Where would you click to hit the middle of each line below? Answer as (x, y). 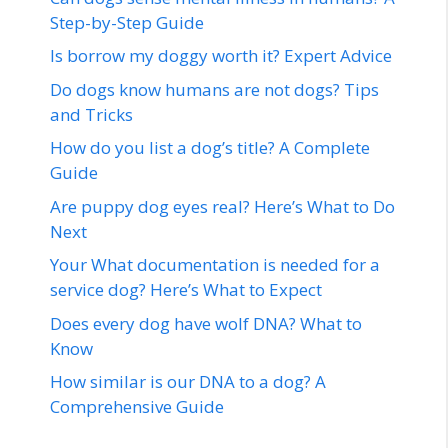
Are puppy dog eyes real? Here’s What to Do (222, 206)
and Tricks (91, 114)
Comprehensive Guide (137, 407)
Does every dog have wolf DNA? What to (206, 323)
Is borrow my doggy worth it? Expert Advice (221, 56)
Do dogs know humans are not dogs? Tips (214, 89)
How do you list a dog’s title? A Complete (210, 148)
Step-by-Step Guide (127, 22)
